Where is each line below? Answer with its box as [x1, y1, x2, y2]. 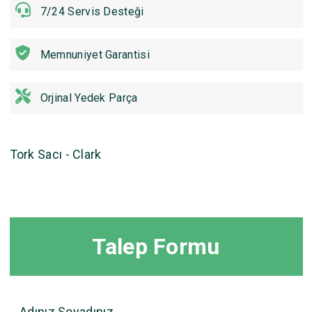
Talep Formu [92, 233, 220, 260]
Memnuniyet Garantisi [40, 47, 150, 61]
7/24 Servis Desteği [40, 4, 144, 18]
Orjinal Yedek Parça [40, 91, 138, 104]
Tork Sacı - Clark [9, 146, 102, 162]
